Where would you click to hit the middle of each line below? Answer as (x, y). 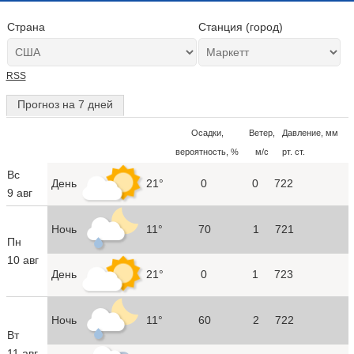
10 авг (23, 260)
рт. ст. (293, 151)
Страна (26, 27)
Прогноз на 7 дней (65, 104)
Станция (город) (240, 27)
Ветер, (262, 132)
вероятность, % (207, 151)
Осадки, (207, 132)
